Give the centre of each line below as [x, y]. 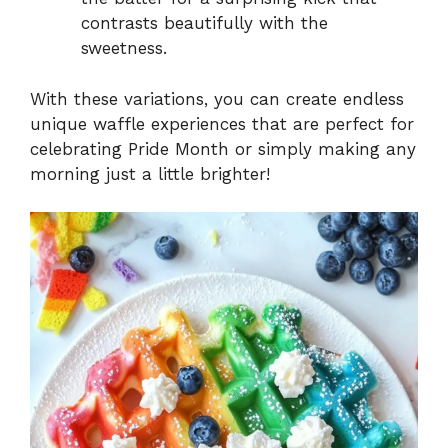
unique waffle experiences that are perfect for [222, 123]
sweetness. [124, 48]
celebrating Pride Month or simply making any [223, 148]
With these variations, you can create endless [217, 98]
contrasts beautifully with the [204, 23]
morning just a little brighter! [150, 173]
